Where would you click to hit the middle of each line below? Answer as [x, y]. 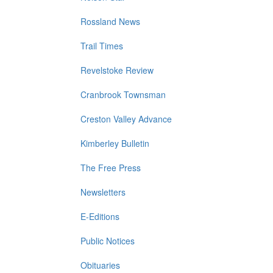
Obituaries [100, 265]
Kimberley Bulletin [115, 144]
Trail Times [102, 46]
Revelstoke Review [117, 70]
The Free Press [111, 168]
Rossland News [110, 22]
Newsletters [103, 192]
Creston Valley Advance [126, 119]
